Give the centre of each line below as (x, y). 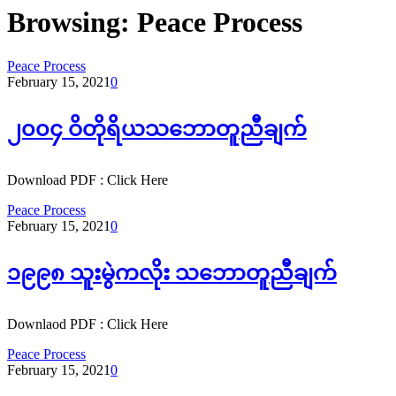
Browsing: (72, 23)
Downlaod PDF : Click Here (88, 324)
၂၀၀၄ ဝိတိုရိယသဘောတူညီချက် (157, 129)
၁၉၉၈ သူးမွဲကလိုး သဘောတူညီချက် (172, 273)
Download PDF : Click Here (88, 179)
